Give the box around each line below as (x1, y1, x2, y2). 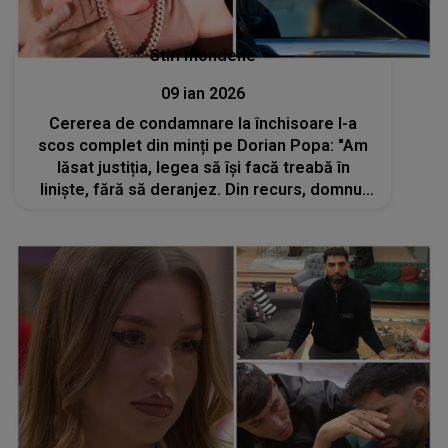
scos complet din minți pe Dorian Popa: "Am (38, 136, 369, 156)
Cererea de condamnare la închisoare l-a (49, 114, 358, 134)
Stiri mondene (150, 46, 257, 66)
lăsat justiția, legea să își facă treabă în (56, 158, 350, 178)
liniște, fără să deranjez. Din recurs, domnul (40, 180, 367, 200)
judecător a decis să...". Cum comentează (47, 202, 359, 222)
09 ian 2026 (161, 84, 246, 104)
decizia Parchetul (137, 224, 270, 244)
